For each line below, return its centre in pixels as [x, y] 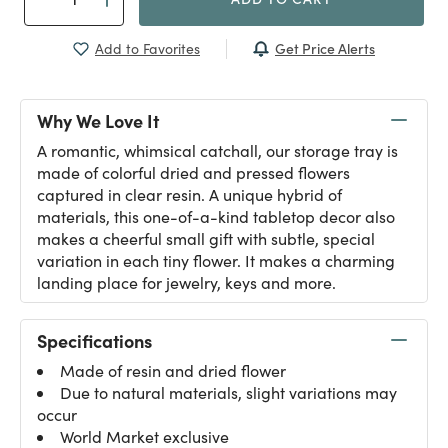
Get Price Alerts [325, 48]
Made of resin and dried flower [173, 370]
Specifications [94, 340]
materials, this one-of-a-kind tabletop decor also [216, 216]
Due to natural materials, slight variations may [228, 392]
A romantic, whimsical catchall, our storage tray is [217, 150]
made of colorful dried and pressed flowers [193, 172]
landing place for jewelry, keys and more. [186, 282]
